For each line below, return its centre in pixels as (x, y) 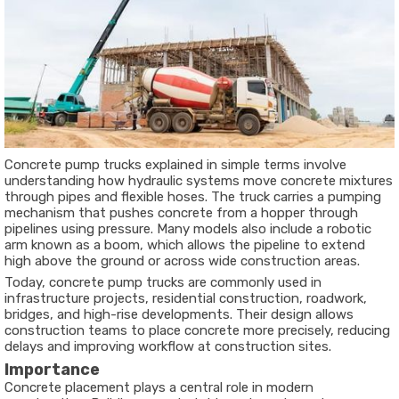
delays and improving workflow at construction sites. (168, 347)
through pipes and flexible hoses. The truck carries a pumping (193, 197)
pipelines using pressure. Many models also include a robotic (188, 229)
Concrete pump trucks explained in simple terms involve (175, 165)
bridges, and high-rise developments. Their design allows (179, 315)
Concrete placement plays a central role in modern (159, 388)
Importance (52, 370)
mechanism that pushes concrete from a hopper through (181, 213)
